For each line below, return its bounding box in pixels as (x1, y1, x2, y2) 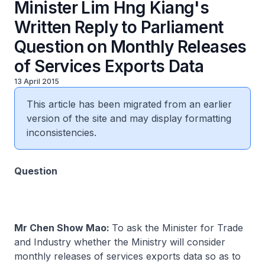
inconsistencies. (27, 127, 96, 138)
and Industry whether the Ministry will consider (14, 236, 225, 248)
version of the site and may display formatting (27, 112, 231, 124)
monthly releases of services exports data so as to (14, 250, 241, 262)
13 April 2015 (14, 77, 59, 86)
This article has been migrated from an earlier (27, 98, 232, 110)
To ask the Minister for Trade (112, 222, 243, 234)
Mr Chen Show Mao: (14, 222, 112, 234)
